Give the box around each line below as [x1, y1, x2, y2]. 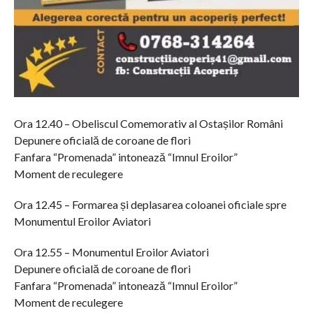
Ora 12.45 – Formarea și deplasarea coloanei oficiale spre [13, 198, 286, 212]
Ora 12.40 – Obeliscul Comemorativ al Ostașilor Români [13, 117, 283, 131]
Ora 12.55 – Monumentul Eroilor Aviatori [13, 245, 209, 259]
